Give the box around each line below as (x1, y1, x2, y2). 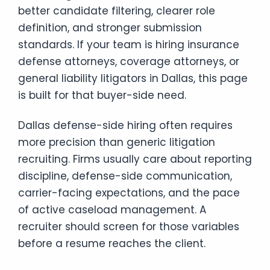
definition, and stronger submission (18, 20, 202, 35)
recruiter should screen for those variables (18, 219, 239, 234)
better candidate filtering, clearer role (18, 3, 215, 18)
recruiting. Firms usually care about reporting (18, 151, 252, 166)
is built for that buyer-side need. (18, 87, 186, 102)
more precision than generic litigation (18, 134, 215, 149)
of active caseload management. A (18, 202, 206, 217)
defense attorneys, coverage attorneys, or (18, 54, 239, 69)
